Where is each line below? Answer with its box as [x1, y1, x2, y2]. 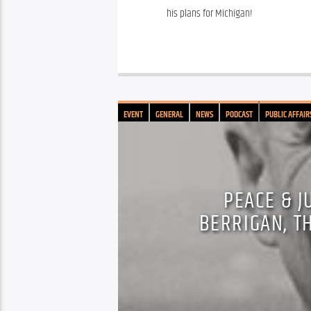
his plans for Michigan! [167, 5, 253, 23]
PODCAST [226, 108, 253, 122]
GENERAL [155, 108, 183, 122]
